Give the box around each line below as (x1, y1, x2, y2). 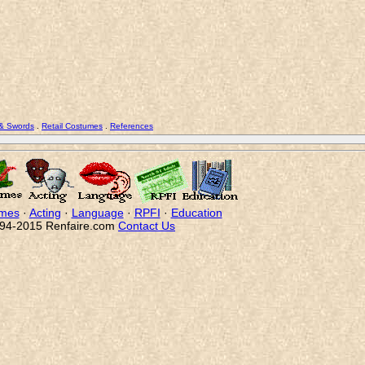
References (110, 121, 153, 130)
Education (170, 205, 222, 219)
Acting (29, 205, 61, 219)
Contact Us (118, 218, 175, 232)
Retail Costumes (42, 121, 103, 130)
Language (71, 205, 124, 219)
